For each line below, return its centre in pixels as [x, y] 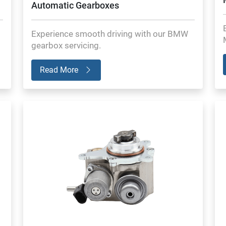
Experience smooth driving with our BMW [110, 34]
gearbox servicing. [66, 46]
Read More [60, 70]
